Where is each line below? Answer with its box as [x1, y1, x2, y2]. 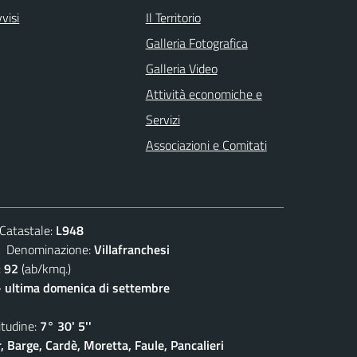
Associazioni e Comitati [145, 135, 267, 155]
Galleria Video [145, 58, 218, 78]
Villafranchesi [94, 239, 170, 259]
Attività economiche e [145, 84, 262, 104]
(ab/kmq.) [18, 258, 71, 278]
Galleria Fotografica [145, 33, 248, 53]
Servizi [145, 109, 180, 129]
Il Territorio [145, 7, 201, 27]
